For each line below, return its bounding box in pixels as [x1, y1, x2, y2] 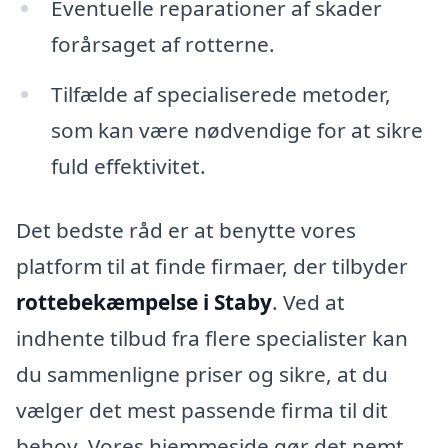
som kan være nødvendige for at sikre [50, 115, 423, 144]
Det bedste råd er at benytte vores [16, 215, 356, 244]
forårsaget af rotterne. [50, 30, 275, 59]
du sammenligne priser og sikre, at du [16, 359, 388, 388]
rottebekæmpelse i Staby [16, 287, 272, 316]
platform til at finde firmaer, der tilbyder [16, 251, 408, 280]
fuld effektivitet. [50, 151, 206, 180]
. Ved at [272, 287, 345, 316]
